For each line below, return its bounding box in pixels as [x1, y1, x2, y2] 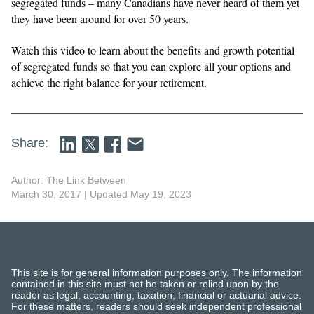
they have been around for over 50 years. [11, 11, 189, 26]
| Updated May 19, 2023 [81, 188, 191, 200]
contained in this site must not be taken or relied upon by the [11, 278, 279, 289]
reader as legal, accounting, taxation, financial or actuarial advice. [11, 289, 301, 301]
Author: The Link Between [11, 175, 126, 186]
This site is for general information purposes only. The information [11, 266, 302, 278]
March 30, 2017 [11, 188, 81, 200]
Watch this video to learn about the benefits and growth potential [11, 43, 294, 57]
